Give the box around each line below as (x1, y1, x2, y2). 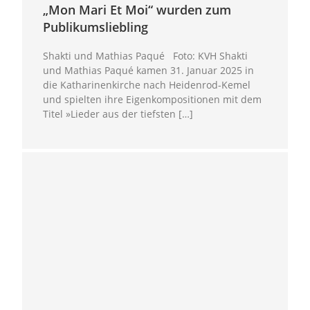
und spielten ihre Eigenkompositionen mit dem (43, 92, 262, 106)
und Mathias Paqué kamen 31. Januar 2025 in (43, 63, 255, 77)
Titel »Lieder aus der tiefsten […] (43, 107, 194, 120)
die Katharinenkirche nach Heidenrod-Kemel (43, 77, 251, 91)
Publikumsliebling (43, 18, 149, 35)
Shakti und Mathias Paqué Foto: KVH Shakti (43, 48, 248, 62)
